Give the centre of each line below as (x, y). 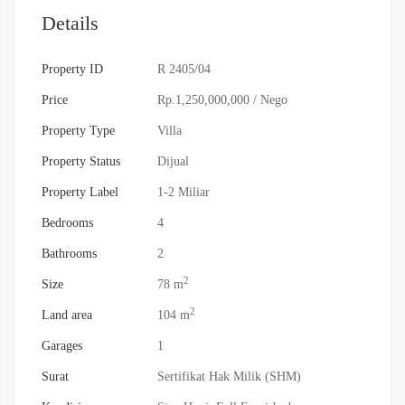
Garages (62, 346)
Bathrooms (69, 254)
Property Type (78, 131)
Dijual (173, 162)
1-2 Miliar (184, 193)
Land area (67, 316)
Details (70, 24)
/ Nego (270, 100)
